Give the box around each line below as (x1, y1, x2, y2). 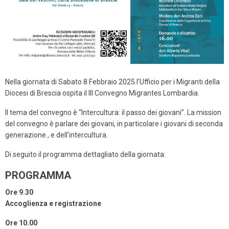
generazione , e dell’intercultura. (5, 131, 108, 140)
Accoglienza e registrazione (5, 199, 101, 208)
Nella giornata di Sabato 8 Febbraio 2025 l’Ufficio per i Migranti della (5, 78, 220, 86)
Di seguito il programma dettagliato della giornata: (5, 150, 166, 159)
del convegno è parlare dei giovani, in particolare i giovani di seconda (5, 120, 223, 128)
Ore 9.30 (5, 188, 33, 197)
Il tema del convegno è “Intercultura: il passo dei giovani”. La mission (5, 108, 221, 117)
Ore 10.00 (5, 219, 37, 227)
